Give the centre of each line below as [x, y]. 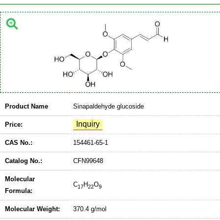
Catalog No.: [24, 161]
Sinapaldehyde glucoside [109, 106]
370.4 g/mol [90, 209]
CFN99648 [88, 161]
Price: [14, 124]
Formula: [19, 191]
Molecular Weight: [32, 209]
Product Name [27, 106]
